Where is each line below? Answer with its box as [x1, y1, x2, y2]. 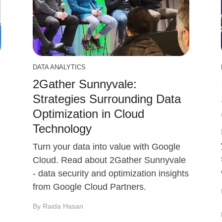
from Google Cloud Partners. [33, 182, 146, 192]
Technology [33, 122, 92, 135]
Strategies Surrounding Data [33, 92, 181, 106]
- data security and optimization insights [33, 168, 189, 178]
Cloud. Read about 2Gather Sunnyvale [33, 155, 186, 165]
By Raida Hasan [33, 202, 83, 210]
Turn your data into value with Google [33, 142, 180, 152]
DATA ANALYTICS [33, 63, 86, 71]
